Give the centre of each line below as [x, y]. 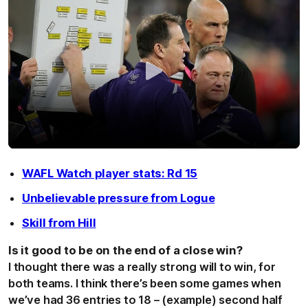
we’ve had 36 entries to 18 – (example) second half [145, 299]
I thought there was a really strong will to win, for [142, 266]
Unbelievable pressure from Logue [119, 198]
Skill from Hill [59, 222]
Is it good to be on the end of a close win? [125, 250]
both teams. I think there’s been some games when [145, 283]
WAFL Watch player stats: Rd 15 [110, 173]
